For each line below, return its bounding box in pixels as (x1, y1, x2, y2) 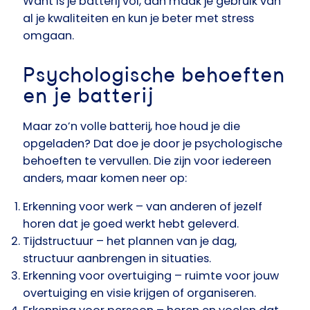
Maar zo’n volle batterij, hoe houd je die (23, 118, 240, 135)
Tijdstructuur (23, 233, 93, 250)
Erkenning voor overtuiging (23, 268, 172, 284)
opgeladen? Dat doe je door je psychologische (23, 136, 282, 152)
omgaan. (23, 28, 74, 44)
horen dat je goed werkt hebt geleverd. (23, 216, 239, 232)
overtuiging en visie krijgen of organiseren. (23, 285, 256, 302)
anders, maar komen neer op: (23, 170, 187, 187)
